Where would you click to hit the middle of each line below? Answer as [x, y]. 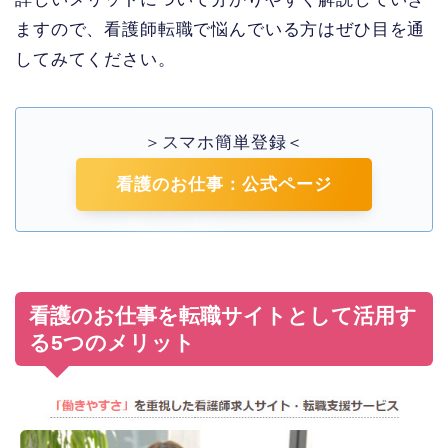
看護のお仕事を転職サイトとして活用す [223, 315]
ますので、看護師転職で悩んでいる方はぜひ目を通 [220, 29]
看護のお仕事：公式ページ [223, 184]
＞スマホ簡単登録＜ [224, 142]
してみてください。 [95, 59]
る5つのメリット [112, 342]
